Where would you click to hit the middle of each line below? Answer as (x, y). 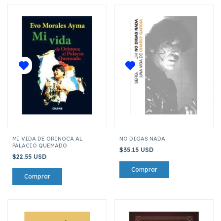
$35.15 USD (137, 149)
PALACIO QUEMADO (40, 145)
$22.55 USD (30, 156)
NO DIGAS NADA (142, 138)
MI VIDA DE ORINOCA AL (47, 138)
